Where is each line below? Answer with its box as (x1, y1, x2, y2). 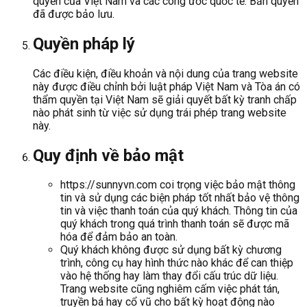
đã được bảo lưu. (33, 7, 114, 21)
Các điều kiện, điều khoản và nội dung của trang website (33, 66, 298, 80)
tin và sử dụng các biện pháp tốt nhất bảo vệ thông (60, 191, 299, 205)
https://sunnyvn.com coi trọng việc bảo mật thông (60, 178, 295, 192)
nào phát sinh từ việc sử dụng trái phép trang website (33, 106, 286, 119)
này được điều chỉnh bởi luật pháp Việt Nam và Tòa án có (33, 79, 300, 93)
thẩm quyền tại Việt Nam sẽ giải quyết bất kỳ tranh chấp (33, 93, 297, 106)
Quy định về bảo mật (33, 145, 184, 165)
